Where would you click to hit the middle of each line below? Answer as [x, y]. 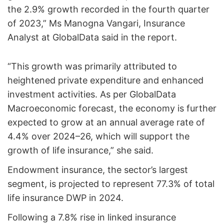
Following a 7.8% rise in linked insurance [92, 217]
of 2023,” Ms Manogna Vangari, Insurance [96, 23]
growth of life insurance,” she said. [82, 150]
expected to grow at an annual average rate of [106, 122]
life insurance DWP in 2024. [68, 197]
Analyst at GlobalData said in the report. [93, 37]
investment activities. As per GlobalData [92, 94]
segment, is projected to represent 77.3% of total [111, 183]
